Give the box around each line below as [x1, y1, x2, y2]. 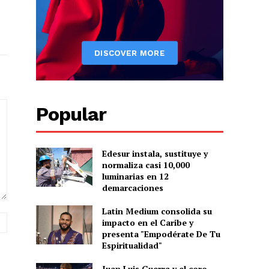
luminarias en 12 [101, 170, 169, 182]
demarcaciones [101, 181, 163, 193]
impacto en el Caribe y [101, 216, 193, 228]
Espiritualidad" [101, 239, 162, 251]
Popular [36, 102, 107, 125]
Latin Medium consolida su [101, 205, 212, 217]
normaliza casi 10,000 [101, 159, 190, 171]
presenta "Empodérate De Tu [101, 228, 220, 240]
